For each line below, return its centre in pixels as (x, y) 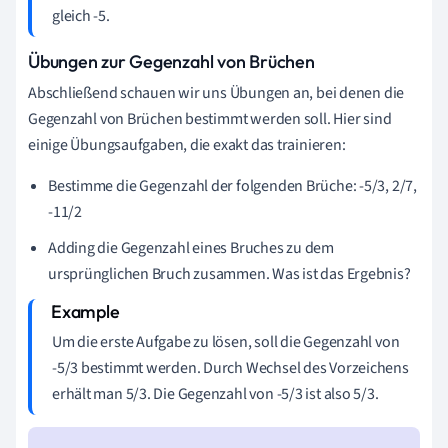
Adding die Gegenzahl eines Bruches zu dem (191, 247)
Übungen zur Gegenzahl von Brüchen (171, 61)
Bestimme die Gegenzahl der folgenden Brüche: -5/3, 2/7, (232, 185)
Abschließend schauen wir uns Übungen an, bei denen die (216, 92)
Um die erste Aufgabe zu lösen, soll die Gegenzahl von (226, 341)
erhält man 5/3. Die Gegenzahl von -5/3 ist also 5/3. (215, 393)
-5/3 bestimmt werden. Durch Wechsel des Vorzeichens (230, 367)
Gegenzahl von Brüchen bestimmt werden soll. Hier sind (210, 118)
